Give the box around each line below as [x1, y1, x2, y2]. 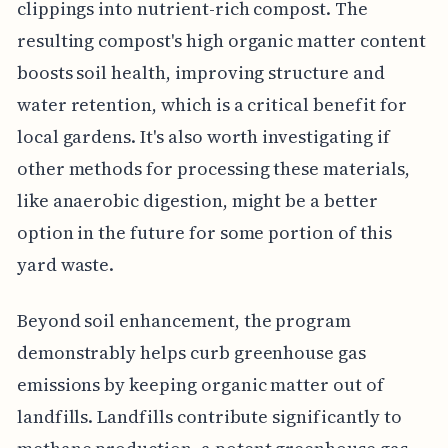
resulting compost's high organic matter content [16, 27, 426, 53]
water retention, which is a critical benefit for [16, 91, 407, 117]
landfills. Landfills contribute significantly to [16, 403, 402, 429]
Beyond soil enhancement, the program [16, 307, 352, 333]
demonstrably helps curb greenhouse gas [16, 339, 366, 365]
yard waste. [16, 251, 115, 277]
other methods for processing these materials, [16, 155, 410, 181]
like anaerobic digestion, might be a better [16, 187, 378, 213]
